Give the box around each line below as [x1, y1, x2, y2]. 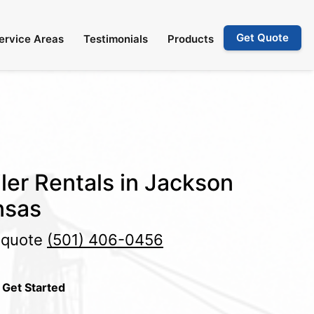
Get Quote [236, 31, 289, 44]
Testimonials [83, 32, 148, 46]
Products [168, 32, 214, 46]
